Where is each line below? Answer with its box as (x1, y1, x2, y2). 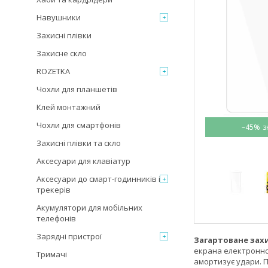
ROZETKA (36, 66, 70, 77)
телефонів (36, 213, 76, 224)
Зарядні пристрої (36, 231, 102, 242)
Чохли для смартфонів (36, 120, 121, 130)
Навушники (36, 12, 81, 23)
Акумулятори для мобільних (36, 202, 142, 213)
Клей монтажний (36, 102, 100, 112)
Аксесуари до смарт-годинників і (36, 173, 160, 184)
